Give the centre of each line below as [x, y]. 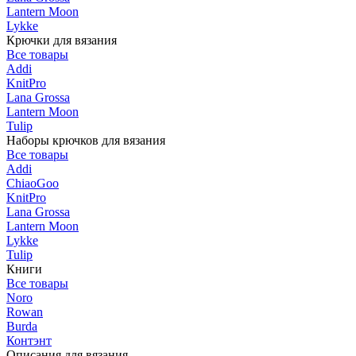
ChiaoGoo [33, 183]
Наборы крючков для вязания [86, 140]
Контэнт [29, 340]
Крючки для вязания [62, 40]
